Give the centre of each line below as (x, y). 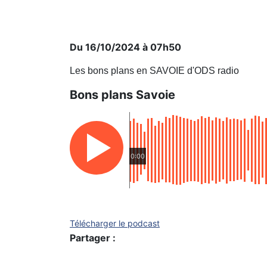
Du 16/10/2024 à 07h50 (125, 47)
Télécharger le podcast (115, 223)
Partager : (93, 238)
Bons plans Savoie (122, 95)
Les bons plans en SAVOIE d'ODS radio (154, 71)
